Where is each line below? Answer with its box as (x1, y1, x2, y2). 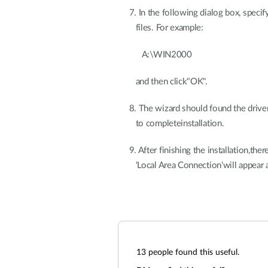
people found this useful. (146, 248, 239, 257)
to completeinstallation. (118, 119, 224, 128)
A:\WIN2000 (118, 50, 192, 59)
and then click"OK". (118, 77, 208, 86)
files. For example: (118, 23, 203, 32)
